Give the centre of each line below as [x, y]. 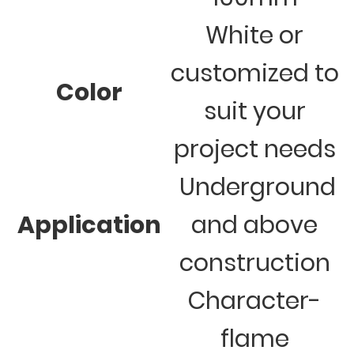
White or [254, 36]
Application [89, 226]
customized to [254, 74]
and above [254, 226]
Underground [254, 188]
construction [254, 264]
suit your [254, 112]
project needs [254, 150]
